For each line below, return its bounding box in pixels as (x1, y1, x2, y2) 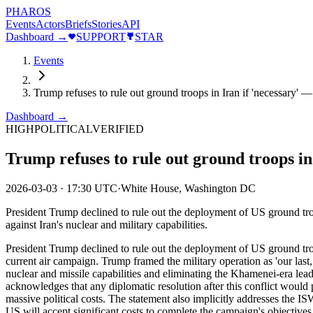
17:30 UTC (66, 182, 117, 194)
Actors (36, 18, 65, 30)
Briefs (65, 18, 92, 30)
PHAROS (6, 6, 51, 17)
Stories (92, 18, 122, 30)
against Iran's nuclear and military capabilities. (6, 218, 208, 231)
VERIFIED (92, 123, 144, 135)
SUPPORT (76, 31, 126, 43)
